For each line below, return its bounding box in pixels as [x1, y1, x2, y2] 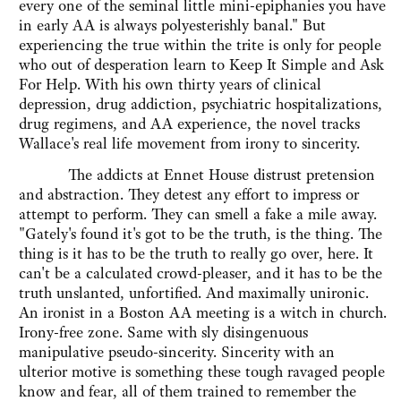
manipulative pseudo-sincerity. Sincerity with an [19, 342, 335, 363]
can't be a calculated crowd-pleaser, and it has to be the [19, 263, 382, 284]
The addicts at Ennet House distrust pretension [19, 165, 375, 185]
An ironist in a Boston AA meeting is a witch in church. [19, 303, 387, 323]
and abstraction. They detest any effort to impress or [19, 184, 359, 205]
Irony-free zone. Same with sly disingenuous [19, 322, 308, 343]
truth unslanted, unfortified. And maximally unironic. [19, 283, 369, 303]
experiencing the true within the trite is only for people [19, 35, 381, 55]
